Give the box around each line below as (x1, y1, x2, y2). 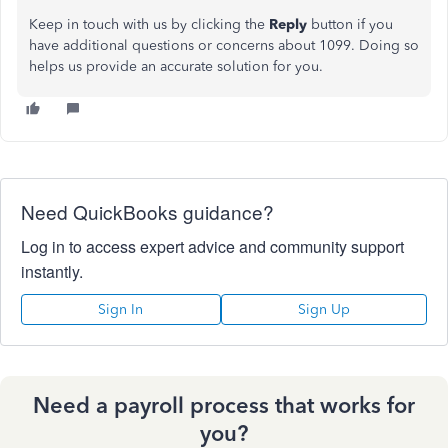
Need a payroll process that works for (33, 392, 415, 419)
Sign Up (297, 301, 350, 318)
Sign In (98, 301, 144, 318)
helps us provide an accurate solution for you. (29, 58, 323, 75)
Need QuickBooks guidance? (21, 198, 274, 225)
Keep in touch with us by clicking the (29, 16, 265, 33)
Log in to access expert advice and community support (21, 235, 404, 258)
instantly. (21, 260, 83, 283)
